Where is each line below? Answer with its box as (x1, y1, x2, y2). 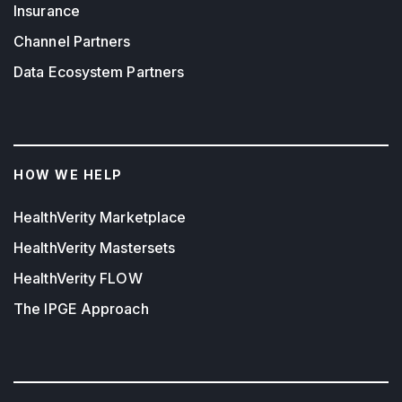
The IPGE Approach (13, 300, 149, 319)
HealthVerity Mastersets (13, 239, 176, 258)
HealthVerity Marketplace (13, 208, 187, 227)
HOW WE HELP (13, 166, 123, 182)
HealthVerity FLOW (13, 269, 143, 288)
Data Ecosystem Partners (13, 62, 185, 81)
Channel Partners (13, 31, 131, 50)
